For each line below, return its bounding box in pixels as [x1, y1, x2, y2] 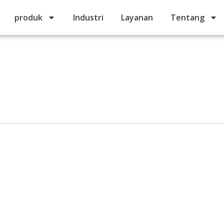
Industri [73, 12, 103, 23]
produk [14, 12, 42, 23]
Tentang [170, 12, 204, 23]
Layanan [121, 12, 153, 23]
